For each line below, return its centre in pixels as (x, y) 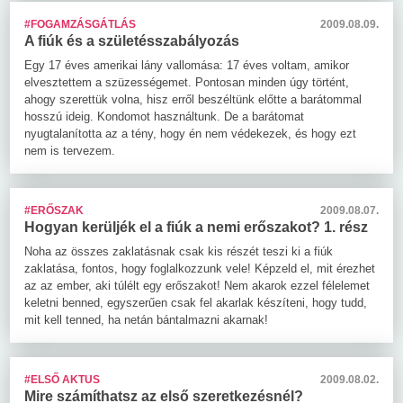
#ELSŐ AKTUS (62, 379)
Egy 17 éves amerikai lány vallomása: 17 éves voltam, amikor (187, 65)
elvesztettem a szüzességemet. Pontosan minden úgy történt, (187, 82)
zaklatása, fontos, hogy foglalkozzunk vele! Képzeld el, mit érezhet (200, 268)
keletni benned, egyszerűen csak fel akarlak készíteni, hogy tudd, (196, 302)
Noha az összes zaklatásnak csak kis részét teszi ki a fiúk (179, 251)
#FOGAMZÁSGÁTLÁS (80, 24)
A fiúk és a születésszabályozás (132, 40)
